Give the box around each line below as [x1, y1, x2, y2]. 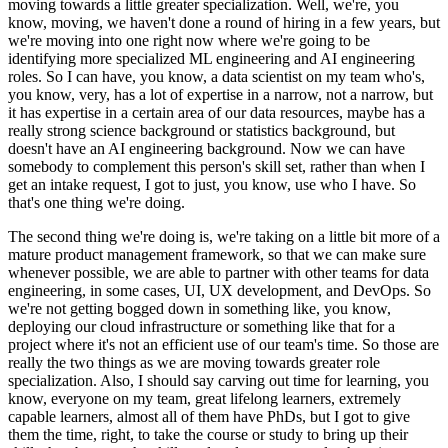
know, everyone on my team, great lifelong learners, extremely [8, 390, 401, 408]
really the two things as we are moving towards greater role [8, 354, 380, 372]
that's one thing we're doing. [8, 194, 185, 212]
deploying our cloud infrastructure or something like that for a [8, 318, 395, 336]
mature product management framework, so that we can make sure [8, 246, 426, 264]
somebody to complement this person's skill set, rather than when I [8, 158, 425, 176]
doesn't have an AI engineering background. [8, 140, 286, 158]
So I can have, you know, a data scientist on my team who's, [46, 68, 425, 86]
